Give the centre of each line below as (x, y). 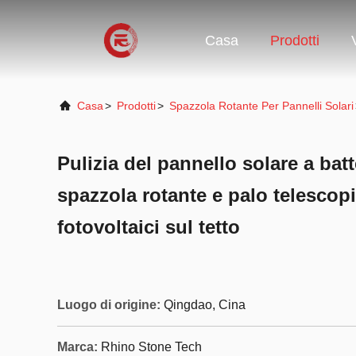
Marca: (77, 347)
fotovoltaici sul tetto (149, 227)
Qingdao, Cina (205, 305)
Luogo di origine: (109, 305)
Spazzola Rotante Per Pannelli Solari (261, 106)
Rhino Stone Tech (151, 347)
